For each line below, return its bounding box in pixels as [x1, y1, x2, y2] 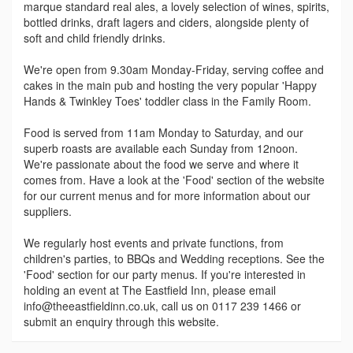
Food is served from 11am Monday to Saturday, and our [24, 124, 303, 141]
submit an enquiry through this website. [24, 314, 219, 330]
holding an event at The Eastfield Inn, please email [24, 282, 276, 299]
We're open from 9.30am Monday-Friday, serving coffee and [24, 61, 324, 78]
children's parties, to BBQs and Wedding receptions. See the [24, 251, 325, 267]
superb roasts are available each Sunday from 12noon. [24, 140, 298, 157]
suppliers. [24, 203, 72, 220]
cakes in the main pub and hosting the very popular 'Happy [24, 77, 317, 94]
